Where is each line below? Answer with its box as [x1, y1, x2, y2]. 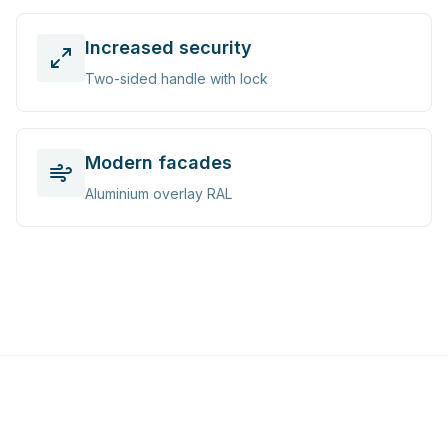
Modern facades [85, 152, 232, 173]
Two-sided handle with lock [85, 70, 268, 87]
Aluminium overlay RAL [85, 185, 232, 202]
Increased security [85, 37, 252, 58]
